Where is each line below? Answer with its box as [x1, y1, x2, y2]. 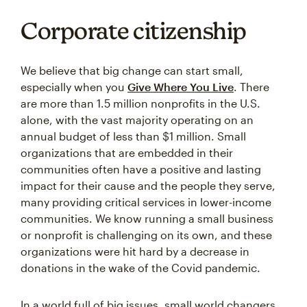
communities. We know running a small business [21, 212, 273, 225]
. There [234, 80, 269, 94]
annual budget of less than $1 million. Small [21, 130, 246, 143]
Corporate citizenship [21, 17, 247, 45]
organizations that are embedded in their [21, 146, 233, 160]
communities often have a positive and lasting [21, 162, 261, 176]
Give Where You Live [127, 80, 234, 94]
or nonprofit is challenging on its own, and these [21, 228, 272, 242]
